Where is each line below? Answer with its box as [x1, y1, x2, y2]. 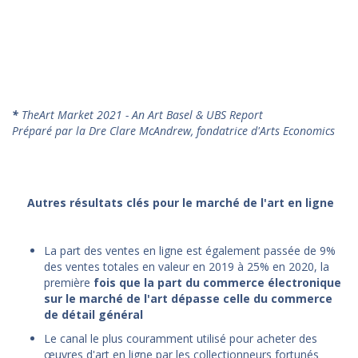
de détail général [44, 306, 143, 322]
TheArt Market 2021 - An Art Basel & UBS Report [22, 106, 263, 122]
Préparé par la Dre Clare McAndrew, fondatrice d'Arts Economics [12, 122, 335, 138]
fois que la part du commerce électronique [93, 274, 341, 290]
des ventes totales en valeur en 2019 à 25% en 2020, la [44, 258, 329, 274]
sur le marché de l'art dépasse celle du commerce [44, 290, 332, 306]
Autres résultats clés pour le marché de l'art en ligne [27, 194, 334, 210]
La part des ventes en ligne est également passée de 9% [44, 242, 336, 258]
